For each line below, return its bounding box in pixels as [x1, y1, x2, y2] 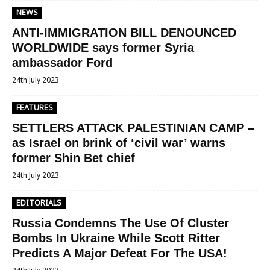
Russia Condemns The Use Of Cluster [12, 216, 229, 230]
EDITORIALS [16, 198, 61, 208]
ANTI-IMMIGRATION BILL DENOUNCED [12, 26, 236, 39]
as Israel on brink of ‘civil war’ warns [12, 136, 225, 149]
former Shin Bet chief [12, 151, 135, 165]
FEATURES [16, 102, 53, 113]
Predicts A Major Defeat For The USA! [12, 246, 227, 260]
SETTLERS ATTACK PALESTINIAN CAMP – [12, 121, 254, 134]
